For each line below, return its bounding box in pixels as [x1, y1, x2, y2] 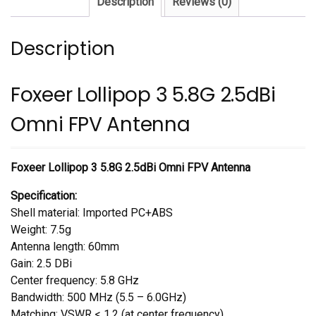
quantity [10, 27, 49, 40]
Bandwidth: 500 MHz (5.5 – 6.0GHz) [11, 291, 186, 305]
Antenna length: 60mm [11, 240, 119, 254]
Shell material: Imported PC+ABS [11, 206, 173, 220]
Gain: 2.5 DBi [11, 257, 72, 271]
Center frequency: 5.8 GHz [11, 274, 139, 288]
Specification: [11, 189, 77, 203]
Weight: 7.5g [11, 223, 71, 237]
